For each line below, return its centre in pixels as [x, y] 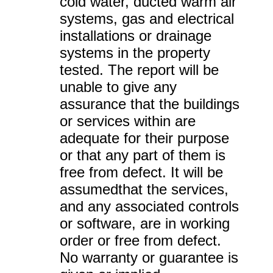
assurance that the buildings [150, 104]
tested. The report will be [139, 70]
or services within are [128, 121]
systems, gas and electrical [147, 19]
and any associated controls [149, 206]
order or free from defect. [140, 240]
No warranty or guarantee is [149, 257]
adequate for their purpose [144, 138]
